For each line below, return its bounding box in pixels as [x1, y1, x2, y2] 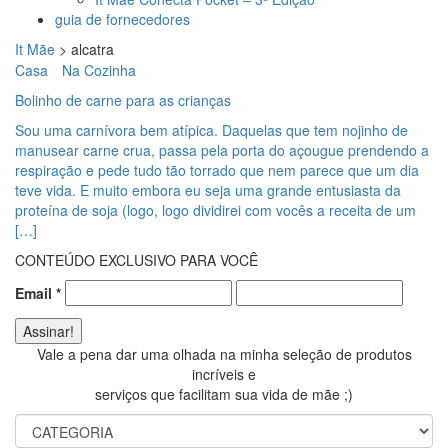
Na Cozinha [62, 60, 136, 80]
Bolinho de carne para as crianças [15, 90, 231, 110]
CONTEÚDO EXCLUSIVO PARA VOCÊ [15, 250, 258, 270]
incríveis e [192, 364, 256, 384]
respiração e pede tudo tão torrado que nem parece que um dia [15, 160, 419, 180]
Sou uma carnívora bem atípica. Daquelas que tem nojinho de [15, 120, 408, 140]
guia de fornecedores [55, 9, 190, 29]
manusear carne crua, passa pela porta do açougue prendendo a [15, 140, 429, 160]
